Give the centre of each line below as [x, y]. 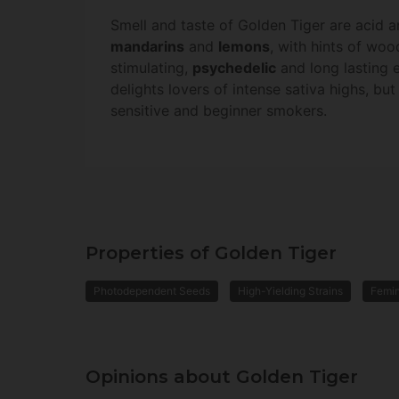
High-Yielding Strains [290, 290]
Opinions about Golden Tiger [222, 376]
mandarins [147, 46]
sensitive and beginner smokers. [219, 110]
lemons [244, 46]
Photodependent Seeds [152, 290]
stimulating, [151, 67]
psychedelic [234, 67]
